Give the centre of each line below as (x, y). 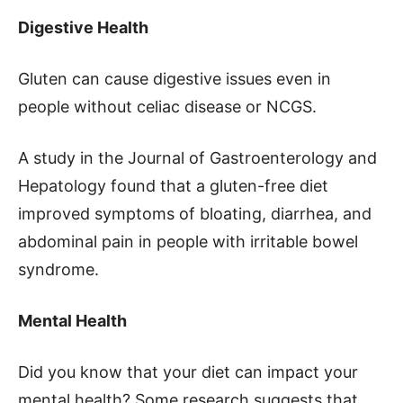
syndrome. (58, 269)
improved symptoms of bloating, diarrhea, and (195, 214)
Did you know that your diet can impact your (188, 372)
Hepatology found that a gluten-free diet (173, 186)
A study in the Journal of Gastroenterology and (197, 158)
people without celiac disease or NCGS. (167, 107)
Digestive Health (83, 27)
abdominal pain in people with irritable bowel (188, 242)
